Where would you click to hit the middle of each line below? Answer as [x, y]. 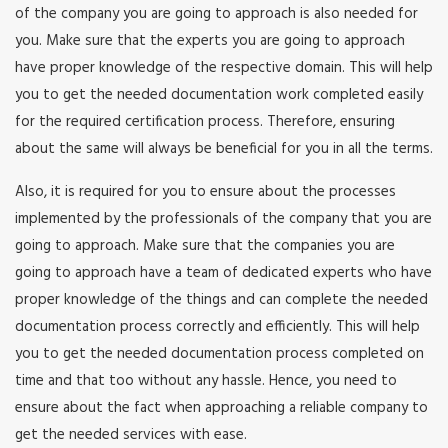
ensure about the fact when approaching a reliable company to [221, 408]
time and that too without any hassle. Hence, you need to [206, 381]
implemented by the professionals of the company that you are [223, 219]
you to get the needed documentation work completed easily [219, 95]
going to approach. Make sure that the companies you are [205, 246]
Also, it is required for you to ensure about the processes [205, 192]
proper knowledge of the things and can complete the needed [221, 300]
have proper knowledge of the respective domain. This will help [224, 68]
